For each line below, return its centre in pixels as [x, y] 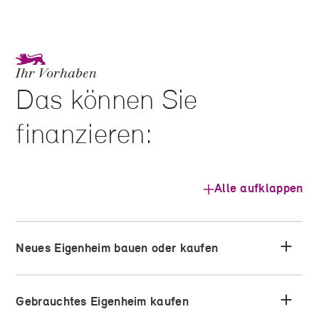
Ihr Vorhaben [57, 74]
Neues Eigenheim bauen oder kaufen [117, 248]
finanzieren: [84, 134]
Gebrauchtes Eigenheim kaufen [102, 302]
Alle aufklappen [258, 188]
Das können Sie [107, 100]
